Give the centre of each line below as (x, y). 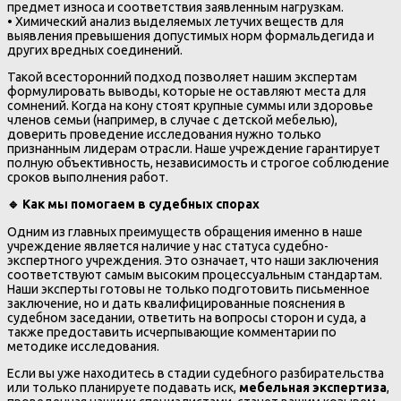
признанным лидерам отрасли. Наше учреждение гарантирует (194, 149)
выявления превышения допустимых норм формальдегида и (191, 36)
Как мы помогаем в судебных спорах (140, 205)
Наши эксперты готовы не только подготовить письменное (188, 289)
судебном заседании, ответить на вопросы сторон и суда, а (187, 317)
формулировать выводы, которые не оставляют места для (187, 92)
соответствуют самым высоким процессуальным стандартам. (195, 274)
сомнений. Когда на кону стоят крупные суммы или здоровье (190, 106)
